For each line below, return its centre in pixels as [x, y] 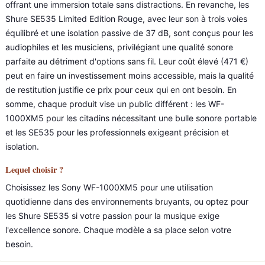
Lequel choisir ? [34, 169]
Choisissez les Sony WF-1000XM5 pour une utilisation [109, 187]
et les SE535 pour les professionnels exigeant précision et [117, 132]
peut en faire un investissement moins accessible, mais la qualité [130, 75]
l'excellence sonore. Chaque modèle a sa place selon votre [118, 230]
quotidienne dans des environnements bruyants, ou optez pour [127, 201]
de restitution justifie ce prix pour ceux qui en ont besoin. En [121, 90]
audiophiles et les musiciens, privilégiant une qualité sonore [119, 47]
